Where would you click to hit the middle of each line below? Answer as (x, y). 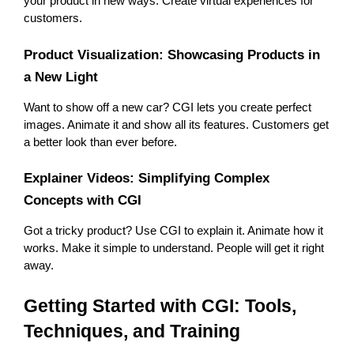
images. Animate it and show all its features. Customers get (176, 124)
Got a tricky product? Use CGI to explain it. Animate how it (173, 231)
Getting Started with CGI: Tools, (160, 306)
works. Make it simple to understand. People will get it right (174, 249)
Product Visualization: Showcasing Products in (172, 54)
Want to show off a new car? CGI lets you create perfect (168, 107)
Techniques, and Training (132, 331)
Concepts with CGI (83, 200)
